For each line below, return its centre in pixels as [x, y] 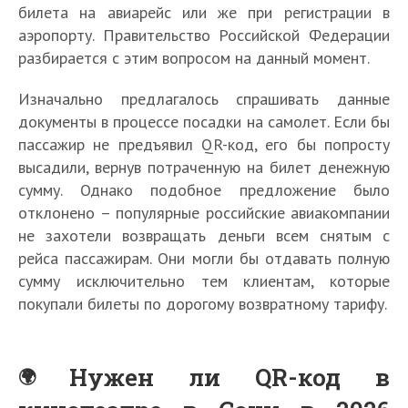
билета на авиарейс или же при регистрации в [204, 12]
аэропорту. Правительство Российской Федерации [204, 35]
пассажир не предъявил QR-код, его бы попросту [204, 144]
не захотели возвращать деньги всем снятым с [204, 235]
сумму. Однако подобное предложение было [204, 190]
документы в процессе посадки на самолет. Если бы [204, 122]
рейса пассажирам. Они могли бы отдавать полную [204, 258]
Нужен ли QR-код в [230, 377]
